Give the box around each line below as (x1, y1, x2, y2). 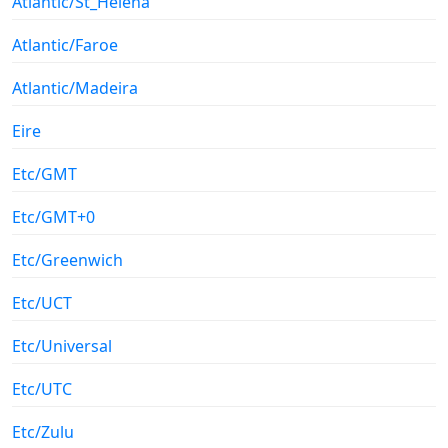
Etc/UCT (12, 291, 72, 314)
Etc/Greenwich (12, 248, 123, 271)
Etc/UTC (12, 377, 72, 400)
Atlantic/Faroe (12, 33, 118, 56)
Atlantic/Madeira (12, 76, 138, 99)
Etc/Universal (12, 334, 112, 357)
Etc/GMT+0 (12, 205, 95, 228)
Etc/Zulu (12, 420, 74, 443)
